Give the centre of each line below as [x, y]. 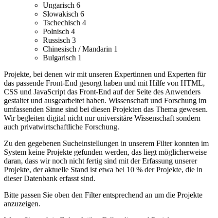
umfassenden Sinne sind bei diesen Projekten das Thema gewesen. [106, 109]
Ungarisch [60, 5]
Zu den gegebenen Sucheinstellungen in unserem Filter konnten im [106, 144]
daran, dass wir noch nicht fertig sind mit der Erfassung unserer [100, 161]
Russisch [57, 40]
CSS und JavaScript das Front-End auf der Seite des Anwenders [102, 92]
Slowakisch [62, 14]
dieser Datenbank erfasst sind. [50, 179]
